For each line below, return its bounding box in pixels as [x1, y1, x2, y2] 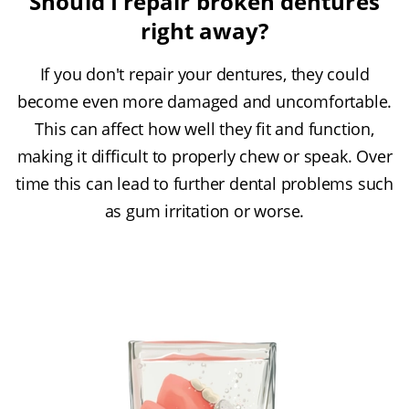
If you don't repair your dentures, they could [39, 63, 370, 86]
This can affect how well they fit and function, [35, 118, 374, 141]
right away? [140, 16, 269, 47]
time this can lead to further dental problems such [16, 173, 393, 195]
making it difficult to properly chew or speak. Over [16, 145, 393, 168]
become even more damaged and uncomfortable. [16, 90, 393, 113]
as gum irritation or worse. [104, 200, 305, 223]
